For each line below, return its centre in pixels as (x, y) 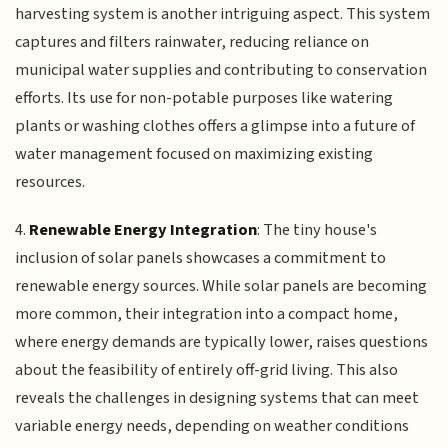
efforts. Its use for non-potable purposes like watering (204, 97)
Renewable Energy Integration (143, 230)
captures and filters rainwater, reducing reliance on (192, 41)
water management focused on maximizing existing (194, 153)
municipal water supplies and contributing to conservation (221, 69)
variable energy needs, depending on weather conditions (212, 426)
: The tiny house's (317, 230)
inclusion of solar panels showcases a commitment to (201, 258)
